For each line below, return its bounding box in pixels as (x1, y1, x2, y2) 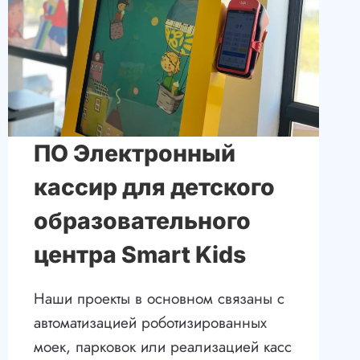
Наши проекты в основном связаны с (33, 288, 284, 310)
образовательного (33, 207, 251, 235)
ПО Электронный (33, 139, 235, 168)
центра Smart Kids (33, 240, 246, 269)
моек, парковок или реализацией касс (33, 336, 292, 358)
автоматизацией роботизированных (33, 312, 267, 334)
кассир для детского (33, 173, 275, 202)
